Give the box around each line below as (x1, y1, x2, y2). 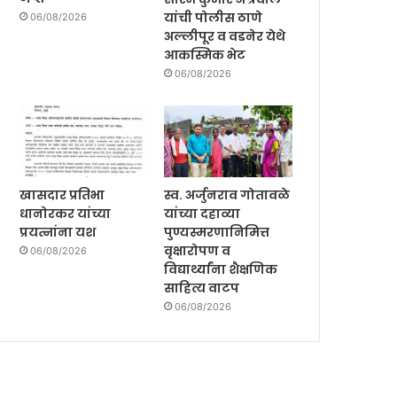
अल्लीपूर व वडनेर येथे (164, 27, 286, 45)
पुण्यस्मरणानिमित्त (164, 223, 270, 242)
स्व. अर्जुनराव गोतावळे (164, 186, 291, 205)
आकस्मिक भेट (164, 45, 246, 64)
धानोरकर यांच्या (19, 205, 112, 223)
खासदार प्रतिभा (19, 186, 105, 205)
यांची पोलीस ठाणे (164, 8, 263, 27)
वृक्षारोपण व (164, 242, 231, 261)
